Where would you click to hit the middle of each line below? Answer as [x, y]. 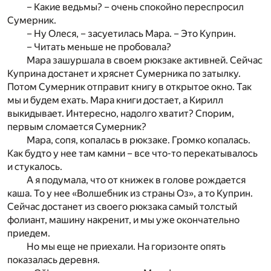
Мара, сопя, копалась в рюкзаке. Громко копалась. [139, 140]
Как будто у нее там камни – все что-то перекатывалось [132, 154]
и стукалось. [35, 167]
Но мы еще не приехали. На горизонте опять [126, 247]
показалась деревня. [54, 260]
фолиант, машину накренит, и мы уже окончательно [123, 220]
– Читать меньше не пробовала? [99, 47]
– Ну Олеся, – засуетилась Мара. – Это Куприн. [131, 34]
